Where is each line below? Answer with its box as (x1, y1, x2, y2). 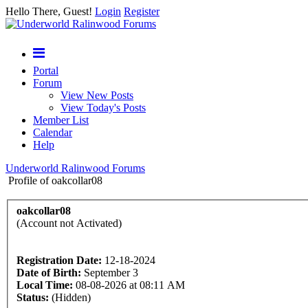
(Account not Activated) (16, 217, 122, 229)
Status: (16, 291, 49, 303)
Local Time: (16, 278, 73, 291)
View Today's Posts (60, 102, 146, 113)
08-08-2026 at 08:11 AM (73, 278, 185, 291)
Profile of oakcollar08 (8, 175, 102, 186)
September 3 (81, 266, 141, 278)
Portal (33, 65, 58, 76)
